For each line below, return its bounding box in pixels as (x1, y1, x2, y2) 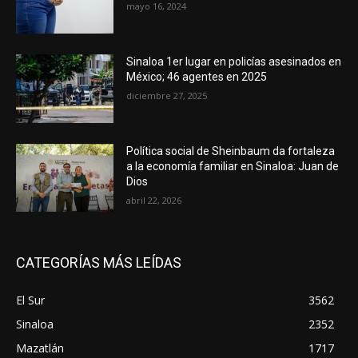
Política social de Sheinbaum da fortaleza (126, 144, 336, 157)
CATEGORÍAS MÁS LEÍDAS (16, 254, 181, 272)
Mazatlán (16, 340, 64, 356)
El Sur (16, 292, 45, 308)
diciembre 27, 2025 (126, 89, 208, 101)
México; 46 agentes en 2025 (126, 70, 268, 83)
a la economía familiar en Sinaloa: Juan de (126, 159, 340, 173)
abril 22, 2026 (126, 193, 182, 206)
